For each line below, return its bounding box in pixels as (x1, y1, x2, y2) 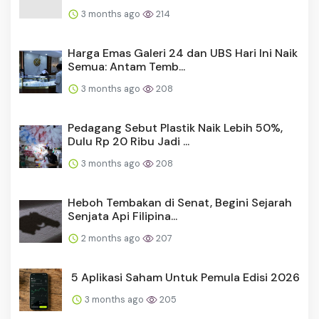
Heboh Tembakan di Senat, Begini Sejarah (68, 194, 292, 210)
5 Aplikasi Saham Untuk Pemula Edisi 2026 (71, 269, 300, 285)
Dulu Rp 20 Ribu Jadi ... (68, 133, 189, 149)
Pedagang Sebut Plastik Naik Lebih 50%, (68, 120, 283, 135)
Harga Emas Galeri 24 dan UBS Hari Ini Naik (68, 45, 298, 61)
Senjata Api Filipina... (68, 208, 177, 224)
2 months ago (79, 231, 142, 244)
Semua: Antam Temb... (68, 58, 185, 74)
